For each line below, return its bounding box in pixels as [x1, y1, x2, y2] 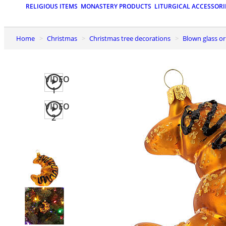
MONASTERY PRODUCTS [81, 2, 151, 11]
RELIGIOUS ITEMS [26, 2, 78, 11]
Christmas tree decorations [93, 33, 171, 43]
